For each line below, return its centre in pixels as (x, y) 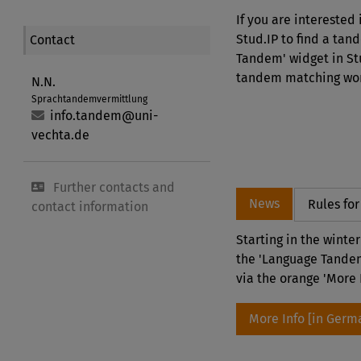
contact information (90, 206)
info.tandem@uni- (104, 115)
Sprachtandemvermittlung (90, 99)
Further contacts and (113, 187)
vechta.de (61, 135)
